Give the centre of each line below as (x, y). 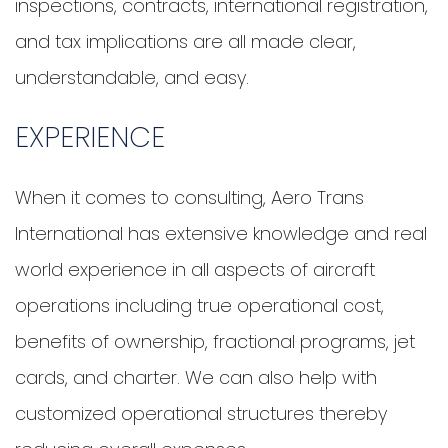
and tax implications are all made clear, (185, 42)
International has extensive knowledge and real (221, 234)
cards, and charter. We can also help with (196, 378)
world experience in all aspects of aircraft (195, 270)
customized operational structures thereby (201, 414)
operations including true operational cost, (199, 306)
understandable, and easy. (132, 78)
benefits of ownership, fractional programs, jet (215, 342)
